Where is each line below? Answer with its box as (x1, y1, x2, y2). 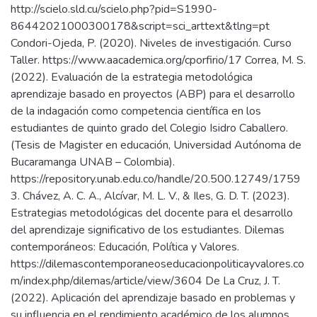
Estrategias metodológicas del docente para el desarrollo (11, 205, 293, 221)
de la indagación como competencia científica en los (11, 103, 261, 119)
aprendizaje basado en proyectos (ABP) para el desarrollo (11, 86, 295, 102)
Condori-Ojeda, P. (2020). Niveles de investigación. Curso (11, 35, 292, 51)
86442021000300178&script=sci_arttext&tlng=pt (11, 18, 270, 34)
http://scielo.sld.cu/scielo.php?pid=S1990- (11, 1, 217, 17)
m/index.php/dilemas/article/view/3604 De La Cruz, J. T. (11, 273, 280, 289)
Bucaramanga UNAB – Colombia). (11, 154, 175, 170)
